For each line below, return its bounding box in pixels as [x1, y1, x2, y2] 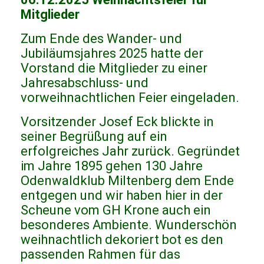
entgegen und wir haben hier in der [21, 188, 223, 203]
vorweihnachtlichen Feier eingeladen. [21, 90, 239, 105]
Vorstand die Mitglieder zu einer [21, 61, 207, 76]
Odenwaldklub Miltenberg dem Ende [21, 173, 234, 189]
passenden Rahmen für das [21, 247, 180, 262]
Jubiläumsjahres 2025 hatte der [21, 46, 203, 61]
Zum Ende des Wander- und [21, 31, 182, 47]
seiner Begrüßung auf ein [21, 129, 167, 144]
